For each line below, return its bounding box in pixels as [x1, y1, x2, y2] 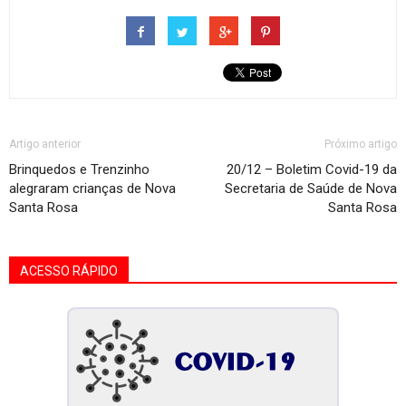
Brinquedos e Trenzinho [9, 160, 150, 178]
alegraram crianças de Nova [9, 179, 176, 197]
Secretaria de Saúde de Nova [225, 179, 397, 197]
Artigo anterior [9, 137, 81, 150]
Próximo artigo [324, 137, 397, 150]
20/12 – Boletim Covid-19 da [227, 160, 397, 178]
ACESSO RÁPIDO [20, 263, 118, 278]
